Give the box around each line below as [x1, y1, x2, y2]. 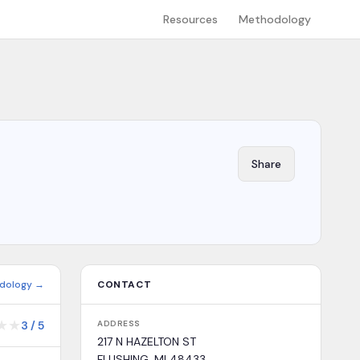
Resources [163, 12, 218, 27]
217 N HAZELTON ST [97, 334, 196, 349]
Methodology [239, 12, 311, 27]
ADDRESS [97, 318, 141, 329]
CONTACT [97, 278, 152, 291]
